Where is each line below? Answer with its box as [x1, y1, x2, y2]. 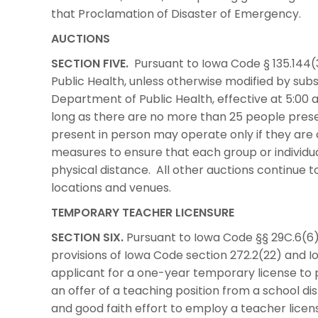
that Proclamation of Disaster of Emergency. [51, 5, 301, 22]
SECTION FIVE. [51, 55, 128, 72]
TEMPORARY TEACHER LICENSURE [51, 204, 234, 221]
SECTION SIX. [51, 229, 126, 246]
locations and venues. [51, 179, 171, 196]
